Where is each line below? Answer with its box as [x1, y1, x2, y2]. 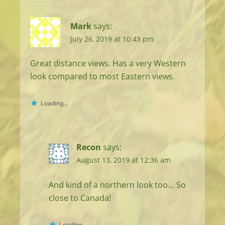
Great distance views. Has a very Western [30, 58, 186, 69]
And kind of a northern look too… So [48, 179, 186, 191]
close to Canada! [48, 192, 111, 204]
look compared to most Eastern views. [30, 71, 175, 82]
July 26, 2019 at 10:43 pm [70, 34, 154, 44]
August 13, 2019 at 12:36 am [76, 155, 171, 165]
